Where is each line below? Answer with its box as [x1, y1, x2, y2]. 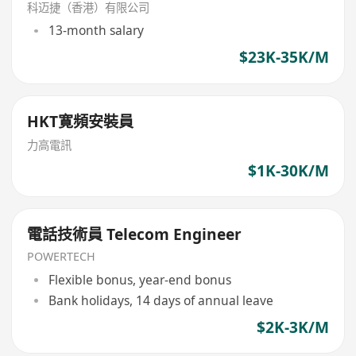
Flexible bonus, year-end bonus [48, 270, 231, 288]
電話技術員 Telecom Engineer [27, 224, 242, 246]
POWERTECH [27, 249, 96, 265]
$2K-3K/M [256, 317, 329, 339]
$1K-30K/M [247, 160, 329, 181]
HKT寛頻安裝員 [27, 111, 134, 133]
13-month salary [48, 21, 144, 40]
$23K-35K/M [238, 47, 329, 68]
